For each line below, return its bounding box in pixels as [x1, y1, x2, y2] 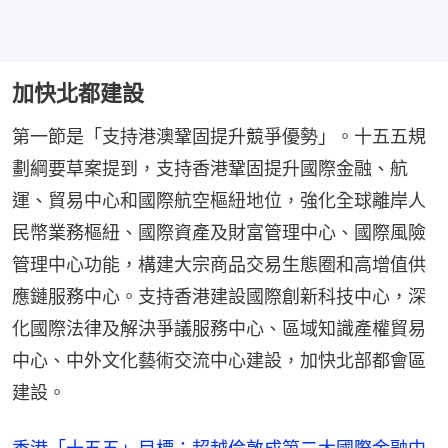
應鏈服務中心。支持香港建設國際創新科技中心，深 [12, 286, 426, 308]
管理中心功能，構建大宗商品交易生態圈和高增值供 [12, 254, 426, 276]
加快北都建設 [12, 80, 144, 107]
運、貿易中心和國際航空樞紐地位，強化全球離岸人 [12, 190, 426, 212]
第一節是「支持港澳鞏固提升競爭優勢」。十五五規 [12, 126, 426, 148]
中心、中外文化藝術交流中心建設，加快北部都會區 [12, 350, 426, 372]
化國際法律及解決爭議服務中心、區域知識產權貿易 [12, 318, 426, 340]
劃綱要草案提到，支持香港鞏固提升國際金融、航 [12, 158, 408, 180]
